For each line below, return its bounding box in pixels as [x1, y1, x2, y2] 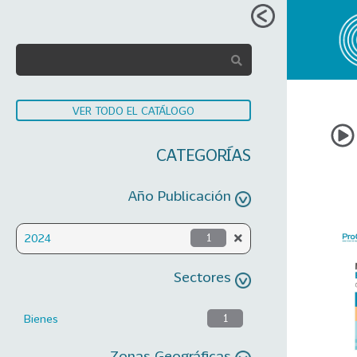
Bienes [24, 311, 58, 325]
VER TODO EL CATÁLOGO [73, 104, 194, 117]
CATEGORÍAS [156, 144, 251, 165]
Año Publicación [128, 186, 231, 204]
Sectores [174, 267, 231, 285]
